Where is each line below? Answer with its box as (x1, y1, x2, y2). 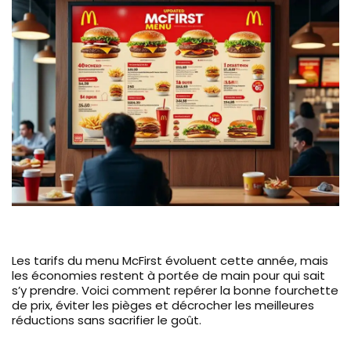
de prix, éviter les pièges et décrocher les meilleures (12, 296, 314, 313)
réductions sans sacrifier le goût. (12, 311, 201, 328)
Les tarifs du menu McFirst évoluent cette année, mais (12, 251, 328, 269)
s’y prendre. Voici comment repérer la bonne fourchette (12, 281, 338, 299)
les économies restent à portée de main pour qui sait (12, 266, 325, 284)
